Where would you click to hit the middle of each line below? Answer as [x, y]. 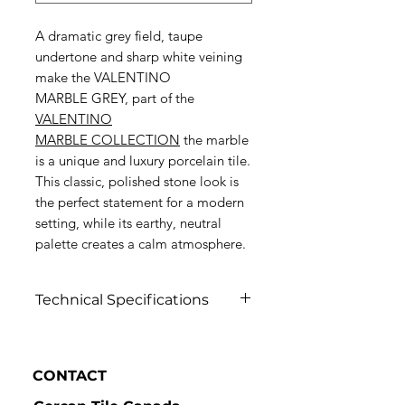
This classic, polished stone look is [137, 181]
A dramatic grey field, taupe [119, 36]
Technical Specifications [122, 300]
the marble [214, 140]
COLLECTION [134, 140]
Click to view [75, 334]
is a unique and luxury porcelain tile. [143, 160]
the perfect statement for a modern [140, 202]
